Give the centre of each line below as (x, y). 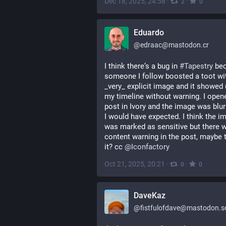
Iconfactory (150, 147)
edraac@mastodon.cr (175, 45)
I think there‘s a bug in (142, 66)
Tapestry (199, 66)
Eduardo (149, 33)
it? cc (115, 147)
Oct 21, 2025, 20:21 (135, 164)
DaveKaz (150, 195)
